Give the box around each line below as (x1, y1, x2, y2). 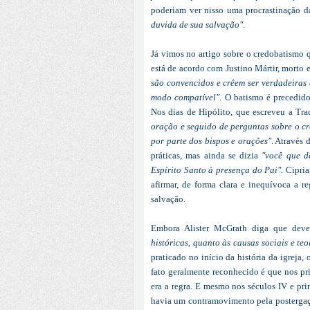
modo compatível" (151, 91, 220, 102)
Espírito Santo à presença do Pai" (151, 164, 282, 175)
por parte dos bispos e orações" (151, 135, 271, 146)
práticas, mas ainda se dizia (151, 149, 262, 161)
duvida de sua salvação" (151, 19, 243, 30)
